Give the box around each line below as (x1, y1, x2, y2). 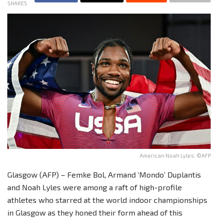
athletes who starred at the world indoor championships (7, 195, 207, 204)
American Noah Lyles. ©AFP (140, 152, 211, 159)
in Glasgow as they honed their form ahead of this (7, 207, 182, 217)
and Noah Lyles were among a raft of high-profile (7, 182, 182, 192)
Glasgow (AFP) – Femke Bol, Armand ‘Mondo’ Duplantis (7, 169, 201, 179)
